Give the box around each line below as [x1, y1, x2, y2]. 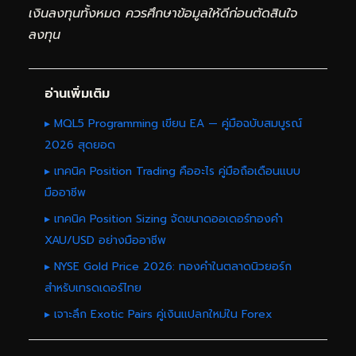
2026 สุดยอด [44, 136, 115, 153]
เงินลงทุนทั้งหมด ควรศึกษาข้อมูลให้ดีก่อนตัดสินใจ [29, 3, 297, 23]
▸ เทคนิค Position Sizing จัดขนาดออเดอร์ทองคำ [44, 210, 283, 227]
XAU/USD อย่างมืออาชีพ [44, 231, 166, 249]
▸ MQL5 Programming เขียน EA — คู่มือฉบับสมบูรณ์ [44, 114, 302, 132]
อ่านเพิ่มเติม [44, 83, 110, 103]
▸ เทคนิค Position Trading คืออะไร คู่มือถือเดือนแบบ [44, 162, 300, 180]
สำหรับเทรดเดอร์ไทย [44, 279, 141, 296]
